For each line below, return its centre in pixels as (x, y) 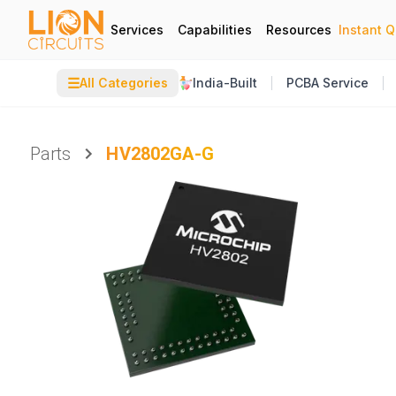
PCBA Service (327, 83)
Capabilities (215, 29)
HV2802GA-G (160, 154)
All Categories (124, 83)
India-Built (225, 83)
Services (137, 29)
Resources (299, 29)
